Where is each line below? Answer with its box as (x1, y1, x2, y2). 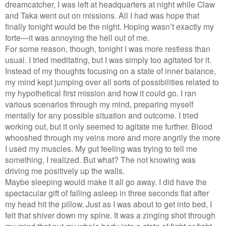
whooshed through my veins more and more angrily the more (5, 131, 220, 143)
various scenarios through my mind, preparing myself (5, 98, 193, 109)
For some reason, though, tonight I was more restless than (5, 42, 210, 54)
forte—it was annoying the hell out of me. (5, 31, 149, 43)
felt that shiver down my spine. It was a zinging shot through (5, 209, 215, 220)
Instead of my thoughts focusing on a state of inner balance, (5, 65, 216, 76)
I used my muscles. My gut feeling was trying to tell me (5, 142, 197, 154)
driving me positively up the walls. (5, 164, 125, 176)
